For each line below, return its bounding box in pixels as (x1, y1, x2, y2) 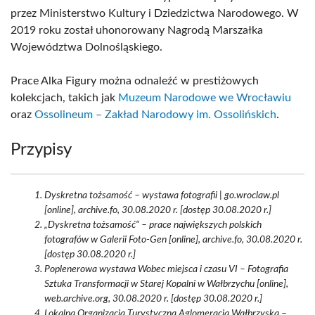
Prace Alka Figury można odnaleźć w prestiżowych (11, 75, 259, 86)
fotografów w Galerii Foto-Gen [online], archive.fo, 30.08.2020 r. (44, 235, 302, 245)
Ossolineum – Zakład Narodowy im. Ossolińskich (34, 109, 276, 120)
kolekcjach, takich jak (11, 92, 118, 103)
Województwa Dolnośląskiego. (11, 41, 162, 53)
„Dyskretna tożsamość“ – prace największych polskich (44, 220, 262, 230)
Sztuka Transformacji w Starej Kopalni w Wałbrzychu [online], (44, 279, 288, 289)
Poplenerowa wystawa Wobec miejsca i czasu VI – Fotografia (44, 264, 288, 274)
